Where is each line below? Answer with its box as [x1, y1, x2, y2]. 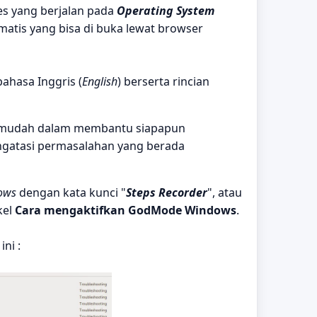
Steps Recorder [126, 184, 207, 200]
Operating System [117, 2, 214, 18]
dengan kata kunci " [16, 184, 126, 200]
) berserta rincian [117, 73, 209, 89]
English [82, 73, 117, 89]
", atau [207, 184, 242, 200]
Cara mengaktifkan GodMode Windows [15, 202, 236, 218]
